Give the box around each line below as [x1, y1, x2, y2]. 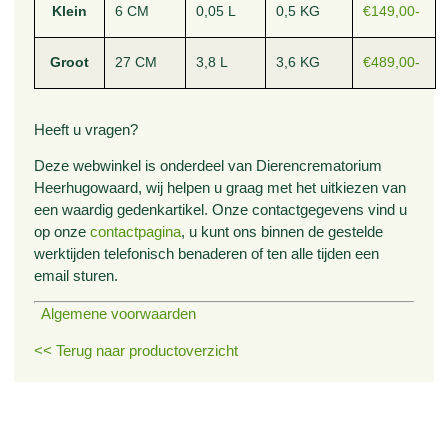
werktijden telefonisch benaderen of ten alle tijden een [34, 245, 380, 263]
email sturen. [34, 267, 119, 285]
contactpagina [90, 223, 182, 241]
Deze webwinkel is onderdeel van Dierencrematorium [34, 157, 383, 175]
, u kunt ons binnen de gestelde [181, 223, 384, 241]
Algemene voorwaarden [34, 305, 197, 323]
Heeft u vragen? [34, 120, 139, 138]
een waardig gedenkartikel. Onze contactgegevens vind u [34, 201, 408, 219]
